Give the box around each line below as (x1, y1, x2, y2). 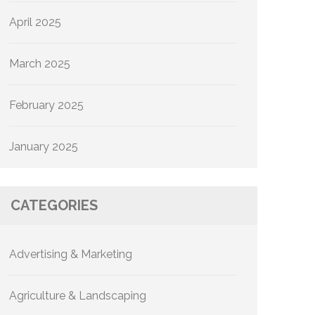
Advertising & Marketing (9, 247, 132, 261)
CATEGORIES (11, 197, 98, 214)
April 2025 (9, 15, 61, 29)
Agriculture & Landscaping (9, 289, 146, 302)
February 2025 (9, 98, 84, 112)
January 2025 (9, 140, 78, 153)
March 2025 (9, 57, 70, 70)
